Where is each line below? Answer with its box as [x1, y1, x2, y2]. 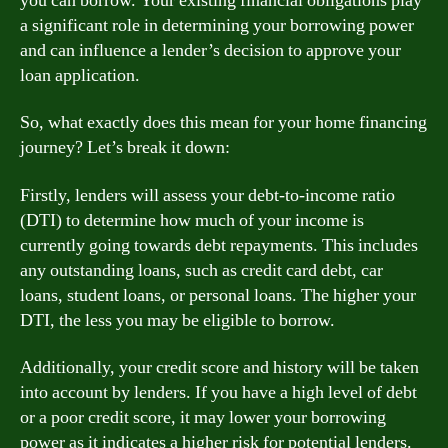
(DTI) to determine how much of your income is [20, 208, 364, 232]
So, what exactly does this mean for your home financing [20, 111, 427, 134]
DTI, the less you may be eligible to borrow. [20, 308, 335, 332]
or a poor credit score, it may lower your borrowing [20, 406, 386, 429]
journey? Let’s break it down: [20, 136, 230, 159]
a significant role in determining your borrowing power [20, 13, 414, 37]
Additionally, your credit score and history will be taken [20, 356, 419, 379]
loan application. [20, 63, 140, 87]
